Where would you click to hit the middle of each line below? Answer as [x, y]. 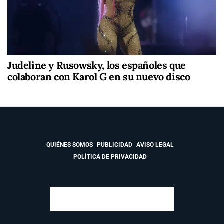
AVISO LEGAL [155, 145]
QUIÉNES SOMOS [69, 145]
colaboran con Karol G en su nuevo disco [99, 77]
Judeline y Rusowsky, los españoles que [97, 65]
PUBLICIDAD [114, 145]
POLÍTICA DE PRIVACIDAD [110, 157]
